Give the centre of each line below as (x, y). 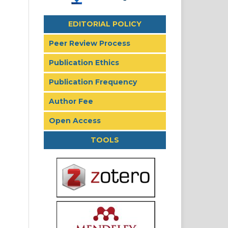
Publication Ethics (84, 62)
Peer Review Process (90, 43)
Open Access (75, 120)
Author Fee (71, 101)
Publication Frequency (93, 82)
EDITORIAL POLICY (105, 24)
